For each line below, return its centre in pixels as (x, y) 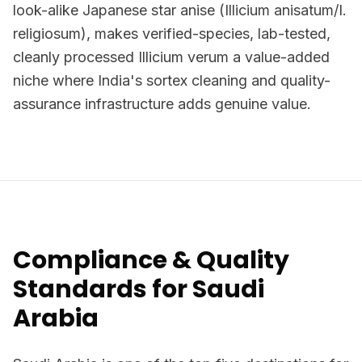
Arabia (56, 318)
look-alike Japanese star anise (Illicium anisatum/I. (180, 10)
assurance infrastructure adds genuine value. (162, 104)
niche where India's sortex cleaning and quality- (172, 80)
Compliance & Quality (151, 260)
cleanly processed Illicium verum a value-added (171, 57)
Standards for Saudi (139, 289)
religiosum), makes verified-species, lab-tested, (172, 34)
